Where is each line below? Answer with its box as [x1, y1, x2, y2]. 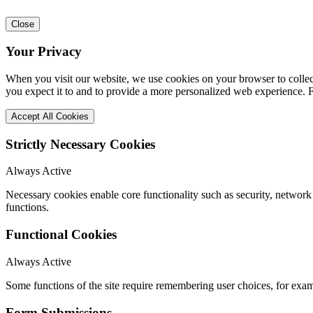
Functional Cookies [6, 227, 117, 242]
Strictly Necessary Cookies [6, 136, 155, 152]
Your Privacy [6, 44, 82, 59]
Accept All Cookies [11, 110, 89, 122]
